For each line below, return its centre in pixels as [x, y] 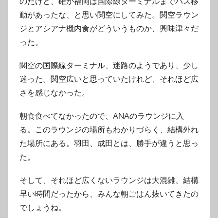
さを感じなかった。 [54, 92]
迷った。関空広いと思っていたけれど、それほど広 [109, 79]
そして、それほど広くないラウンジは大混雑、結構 [109, 180]
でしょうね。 [43, 207]
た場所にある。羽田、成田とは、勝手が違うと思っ [109, 143]
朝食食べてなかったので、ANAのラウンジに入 [102, 116]
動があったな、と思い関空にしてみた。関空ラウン [109, 15]
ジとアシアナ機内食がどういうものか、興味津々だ [109, 28]
